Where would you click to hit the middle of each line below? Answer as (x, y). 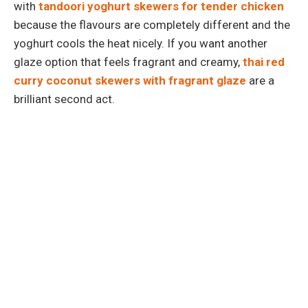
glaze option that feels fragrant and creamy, (128, 62)
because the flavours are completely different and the (152, 24)
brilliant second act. (64, 99)
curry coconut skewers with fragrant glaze (130, 80)
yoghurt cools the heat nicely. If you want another (141, 43)
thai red (264, 62)
